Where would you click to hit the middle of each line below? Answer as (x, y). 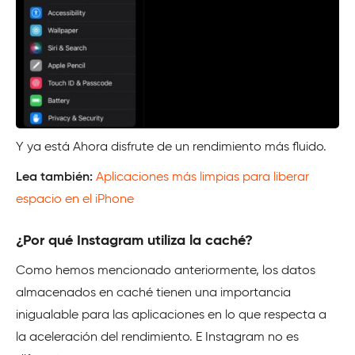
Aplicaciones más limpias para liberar (202, 178)
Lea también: (56, 178)
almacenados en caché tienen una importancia (153, 294)
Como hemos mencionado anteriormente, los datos (166, 271)
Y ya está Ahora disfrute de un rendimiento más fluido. (171, 148)
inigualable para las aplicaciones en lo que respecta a (171, 316)
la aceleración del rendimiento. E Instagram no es (157, 338)
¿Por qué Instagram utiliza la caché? (134, 241)
